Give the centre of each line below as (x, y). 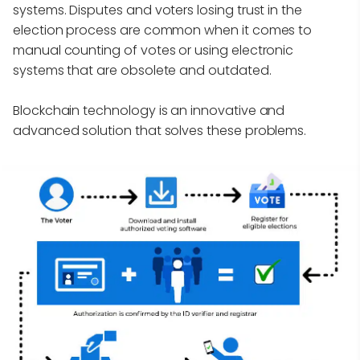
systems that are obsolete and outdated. (142, 71)
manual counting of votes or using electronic (153, 51)
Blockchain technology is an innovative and (149, 111)
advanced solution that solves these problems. (160, 131)
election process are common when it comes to (163, 31)
